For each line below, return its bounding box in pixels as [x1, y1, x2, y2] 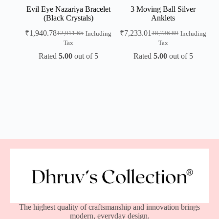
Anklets [151, 13, 175, 22]
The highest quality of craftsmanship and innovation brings [19, 202, 200, 211]
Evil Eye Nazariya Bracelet [26, 4, 110, 13]
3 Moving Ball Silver [131, 4, 196, 13]
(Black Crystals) [43, 13, 93, 22]
